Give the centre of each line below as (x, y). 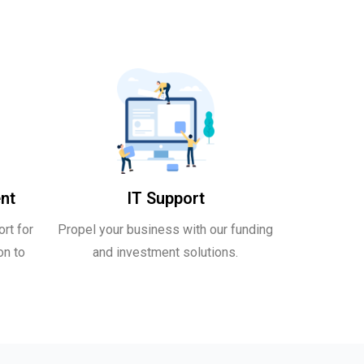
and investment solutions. (165, 252)
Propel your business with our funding (165, 230)
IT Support (165, 198)
